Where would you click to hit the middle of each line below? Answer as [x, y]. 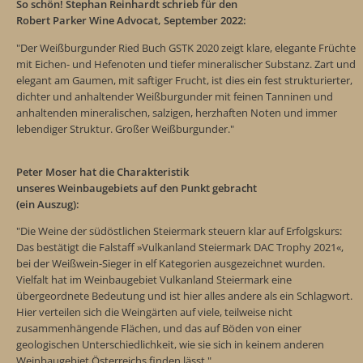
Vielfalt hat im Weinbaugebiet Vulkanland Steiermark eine [154, 280]
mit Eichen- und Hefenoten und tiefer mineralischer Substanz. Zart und [186, 64]
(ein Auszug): [48, 204]
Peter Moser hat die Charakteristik [102, 171]
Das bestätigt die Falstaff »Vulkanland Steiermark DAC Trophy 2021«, [180, 248]
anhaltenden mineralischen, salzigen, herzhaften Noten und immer [177, 112]
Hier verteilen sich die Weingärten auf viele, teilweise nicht [154, 312]
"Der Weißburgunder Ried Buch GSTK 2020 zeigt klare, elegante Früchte [186, 47]
